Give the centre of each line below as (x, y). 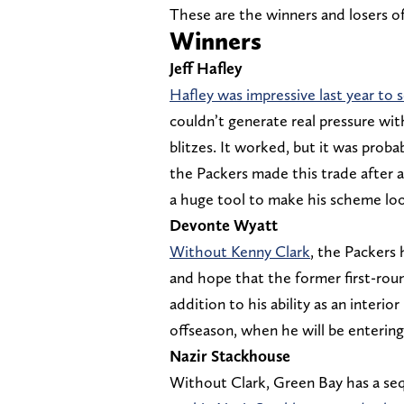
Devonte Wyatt (224, 225)
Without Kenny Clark (240, 252)
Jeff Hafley (206, 69)
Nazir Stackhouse (230, 356)
